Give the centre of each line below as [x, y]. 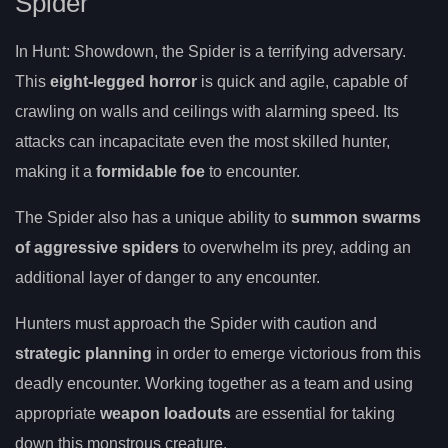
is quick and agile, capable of [302, 81]
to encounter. [252, 171]
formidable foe [150, 171]
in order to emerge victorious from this [286, 353]
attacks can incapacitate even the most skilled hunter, [202, 141]
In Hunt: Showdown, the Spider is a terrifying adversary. [210, 51]
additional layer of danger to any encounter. [167, 277]
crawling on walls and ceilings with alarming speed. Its [207, 111]
